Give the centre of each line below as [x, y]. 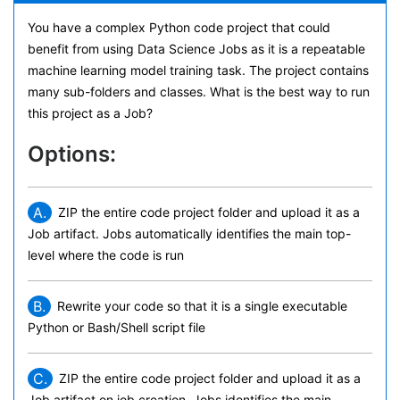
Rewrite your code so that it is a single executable [202, 306]
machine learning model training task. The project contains [198, 70]
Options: [72, 154]
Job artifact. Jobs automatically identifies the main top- [189, 233]
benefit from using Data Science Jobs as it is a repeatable [196, 49]
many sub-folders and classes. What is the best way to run [199, 92]
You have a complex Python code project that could [179, 27]
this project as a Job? [90, 113]
